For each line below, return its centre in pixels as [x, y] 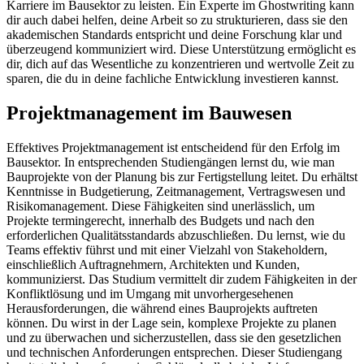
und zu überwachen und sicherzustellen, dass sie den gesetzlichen [174, 338]
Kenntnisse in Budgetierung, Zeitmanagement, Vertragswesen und [176, 192]
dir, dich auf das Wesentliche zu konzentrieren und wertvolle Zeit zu [180, 64]
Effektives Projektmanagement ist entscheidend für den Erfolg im [173, 148]
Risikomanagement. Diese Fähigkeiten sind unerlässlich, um [160, 206]
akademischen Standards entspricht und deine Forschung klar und [174, 35]
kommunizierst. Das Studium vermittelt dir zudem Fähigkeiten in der [182, 279]
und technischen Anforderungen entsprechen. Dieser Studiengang [174, 353]
